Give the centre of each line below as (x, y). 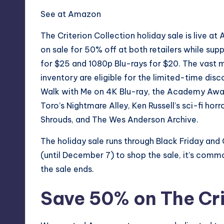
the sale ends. (67, 169)
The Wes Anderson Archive (144, 119)
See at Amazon (71, 14)
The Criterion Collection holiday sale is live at (130, 35)
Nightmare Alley (97, 105)
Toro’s (53, 105)
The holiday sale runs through (98, 141)
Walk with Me (66, 91)
